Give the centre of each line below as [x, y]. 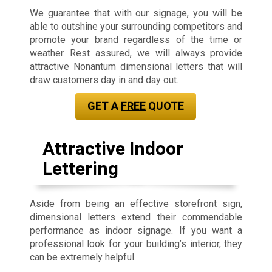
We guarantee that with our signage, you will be [136, 13]
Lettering [80, 168]
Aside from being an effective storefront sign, [136, 203]
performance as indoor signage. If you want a [136, 230]
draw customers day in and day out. [104, 80]
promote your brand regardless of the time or [136, 39]
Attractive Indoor [113, 148]
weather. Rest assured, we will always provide [136, 53]
